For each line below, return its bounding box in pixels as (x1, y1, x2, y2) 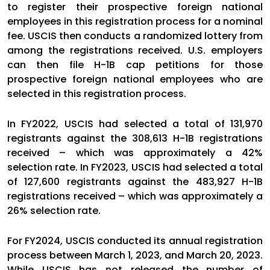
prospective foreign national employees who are (7, 72, 263, 86)
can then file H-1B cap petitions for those (7, 57, 263, 72)
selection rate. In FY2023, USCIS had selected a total (7, 160, 263, 174)
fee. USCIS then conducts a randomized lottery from (7, 28, 263, 43)
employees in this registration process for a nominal (7, 14, 263, 28)
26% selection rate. (7, 203, 101, 218)
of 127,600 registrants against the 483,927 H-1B (7, 174, 263, 189)
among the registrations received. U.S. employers (7, 43, 263, 57)
